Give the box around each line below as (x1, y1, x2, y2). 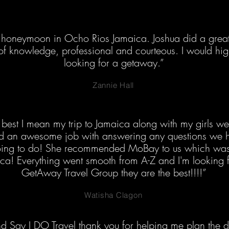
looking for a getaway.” (64, 56, 164, 70)
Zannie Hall (92, 80, 134, 90)
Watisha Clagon (84, 190, 143, 200)
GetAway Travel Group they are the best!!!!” (21, 166, 207, 179)
